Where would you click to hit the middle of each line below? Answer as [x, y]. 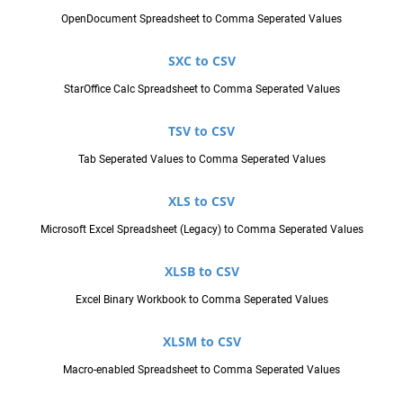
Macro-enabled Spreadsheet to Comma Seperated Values [201, 369]
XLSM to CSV [201, 341]
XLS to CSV [201, 201]
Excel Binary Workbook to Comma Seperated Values [201, 299]
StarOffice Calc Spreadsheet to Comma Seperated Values [201, 89]
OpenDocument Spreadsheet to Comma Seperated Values [201, 18]
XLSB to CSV [201, 271]
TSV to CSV [201, 130]
